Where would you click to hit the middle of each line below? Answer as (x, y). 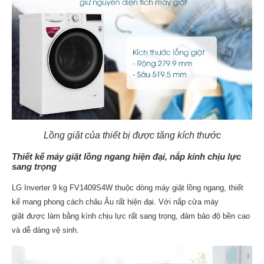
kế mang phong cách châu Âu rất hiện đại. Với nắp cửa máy (115, 202)
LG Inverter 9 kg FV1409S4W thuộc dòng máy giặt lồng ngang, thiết (128, 188)
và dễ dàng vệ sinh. (47, 230)
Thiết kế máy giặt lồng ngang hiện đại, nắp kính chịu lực (126, 157)
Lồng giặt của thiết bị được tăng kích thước (132, 136)
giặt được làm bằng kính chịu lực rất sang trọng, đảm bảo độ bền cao (131, 216)
